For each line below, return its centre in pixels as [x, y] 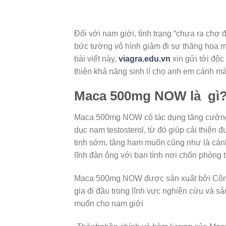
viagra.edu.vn [145, 59]
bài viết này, [96, 59]
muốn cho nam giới [109, 203]
